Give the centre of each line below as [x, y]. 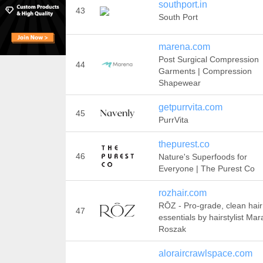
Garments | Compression [205, 71]
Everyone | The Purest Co [206, 168]
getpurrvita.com [190, 107]
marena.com [184, 47]
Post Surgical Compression [208, 59]
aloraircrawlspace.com [205, 253]
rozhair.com [182, 193]
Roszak [172, 229]
